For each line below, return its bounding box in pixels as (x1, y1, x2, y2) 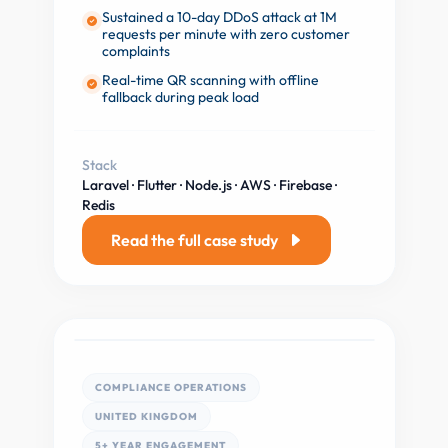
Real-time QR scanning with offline (101, 71, 319, 89)
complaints (101, 42, 170, 60)
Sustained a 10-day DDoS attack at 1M (101, 8, 337, 26)
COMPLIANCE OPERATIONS (94, 381, 247, 394)
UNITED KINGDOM (94, 410, 198, 423)
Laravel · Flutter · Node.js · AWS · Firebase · (81, 176, 337, 194)
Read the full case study (110, 230, 278, 250)
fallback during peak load (101, 88, 259, 106)
